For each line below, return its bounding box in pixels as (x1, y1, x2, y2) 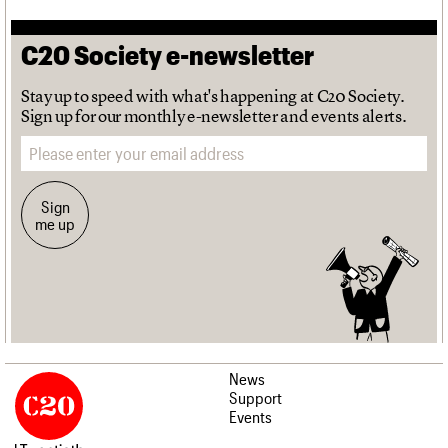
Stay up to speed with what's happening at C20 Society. (21, 83, 405, 107)
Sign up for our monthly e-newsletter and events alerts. (21, 103, 407, 127)
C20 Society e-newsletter (21, 38, 314, 70)
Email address (20, 132, 82, 146)
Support (229, 387, 282, 407)
